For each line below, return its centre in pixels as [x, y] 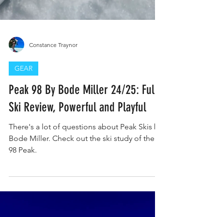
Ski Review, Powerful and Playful [77, 121]
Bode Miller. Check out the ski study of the [82, 152]
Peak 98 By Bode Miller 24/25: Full [83, 103]
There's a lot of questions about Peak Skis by [85, 140]
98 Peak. [23, 163]
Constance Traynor [53, 58]
